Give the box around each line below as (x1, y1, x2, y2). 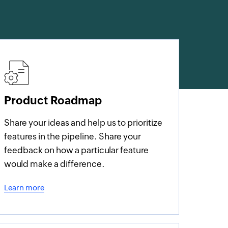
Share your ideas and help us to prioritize (4, 118, 163, 128)
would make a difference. (4, 159, 105, 169)
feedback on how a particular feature (4, 145, 149, 155)
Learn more (4, 183, 45, 192)
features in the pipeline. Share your (4, 131, 141, 141)
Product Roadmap (4, 94, 102, 107)
